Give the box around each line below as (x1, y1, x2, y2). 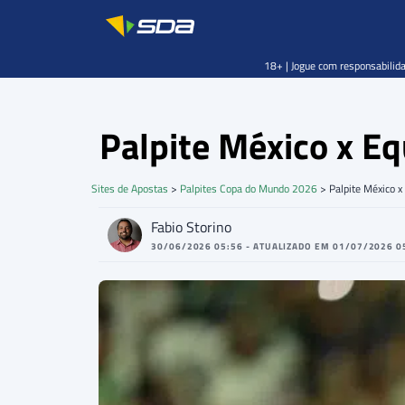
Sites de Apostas (91, 180, 168, 197)
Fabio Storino (151, 216, 231, 238)
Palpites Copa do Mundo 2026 (180, 180, 317, 197)
